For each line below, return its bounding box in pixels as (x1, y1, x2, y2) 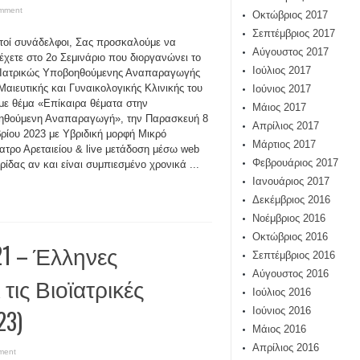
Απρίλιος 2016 (252, 342, 319, 354)
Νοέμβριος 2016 (252, 212, 325, 224)
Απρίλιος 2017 (252, 120, 319, 132)
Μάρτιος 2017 (252, 138, 316, 150)
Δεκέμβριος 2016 (252, 194, 330, 206)
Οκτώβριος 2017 (252, 9, 328, 21)
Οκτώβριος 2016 (252, 231, 328, 243)
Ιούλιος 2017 (252, 64, 311, 76)
